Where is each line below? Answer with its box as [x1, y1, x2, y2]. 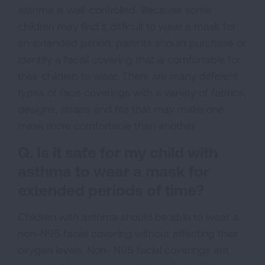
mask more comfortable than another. [18, 118, 197, 132]
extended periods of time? [18, 180, 204, 199]
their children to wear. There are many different [18, 69, 238, 82]
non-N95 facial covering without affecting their [18, 226, 238, 240]
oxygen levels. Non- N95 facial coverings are [18, 243, 228, 256]
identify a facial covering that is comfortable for [18, 52, 241, 66]
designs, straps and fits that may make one [18, 102, 224, 115]
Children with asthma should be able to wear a [18, 209, 238, 223]
